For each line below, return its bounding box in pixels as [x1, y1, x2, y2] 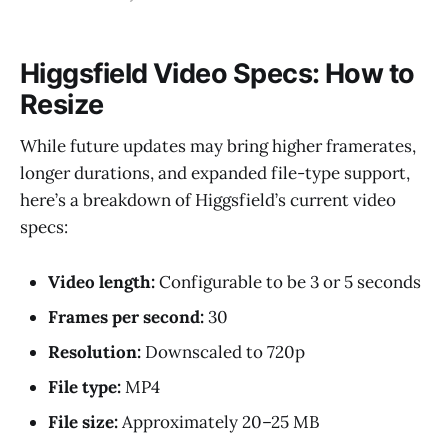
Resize [20, 87, 104, 121]
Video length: [48, 270, 155, 293]
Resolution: [48, 340, 141, 363]
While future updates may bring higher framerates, [20, 135, 416, 158]
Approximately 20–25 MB [118, 410, 320, 433]
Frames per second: [48, 305, 204, 328]
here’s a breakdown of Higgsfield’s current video [20, 189, 396, 212]
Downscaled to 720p [141, 340, 305, 363]
